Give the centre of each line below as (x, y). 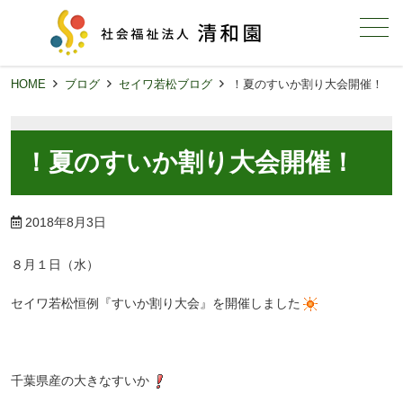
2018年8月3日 (66, 222)
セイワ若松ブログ (166, 84)
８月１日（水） (55, 264)
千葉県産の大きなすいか (80, 380)
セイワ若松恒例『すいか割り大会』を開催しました (156, 303)
